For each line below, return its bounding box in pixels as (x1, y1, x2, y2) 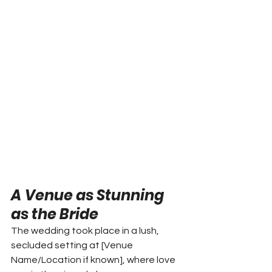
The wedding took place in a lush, (11, 225, 161, 236)
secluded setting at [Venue (11, 240, 135, 250)
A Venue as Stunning (11, 185, 167, 205)
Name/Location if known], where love (11, 254, 177, 265)
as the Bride (11, 203, 98, 224)
